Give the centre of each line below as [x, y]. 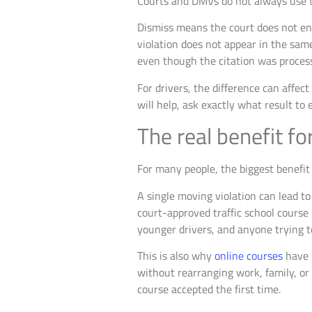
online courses [249, 255]
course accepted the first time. [209, 289]
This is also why [176, 255]
